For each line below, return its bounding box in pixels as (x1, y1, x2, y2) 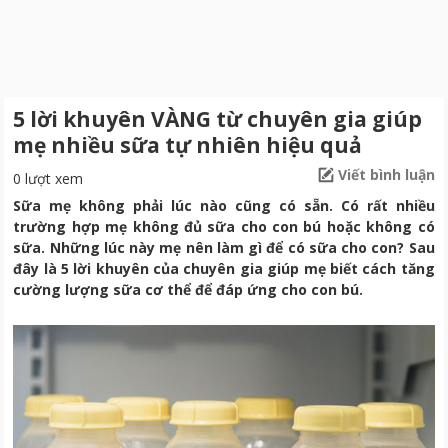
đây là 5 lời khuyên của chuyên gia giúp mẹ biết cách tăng (13, 258, 435, 278)
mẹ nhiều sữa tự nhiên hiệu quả (13, 130, 363, 159)
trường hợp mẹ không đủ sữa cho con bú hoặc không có (13, 216, 435, 236)
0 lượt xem (13, 168, 84, 188)
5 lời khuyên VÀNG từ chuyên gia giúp (13, 104, 423, 133)
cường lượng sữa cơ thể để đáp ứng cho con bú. (13, 279, 364, 299)
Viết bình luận (337, 164, 435, 184)
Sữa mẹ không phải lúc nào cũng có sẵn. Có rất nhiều (13, 195, 435, 215)
